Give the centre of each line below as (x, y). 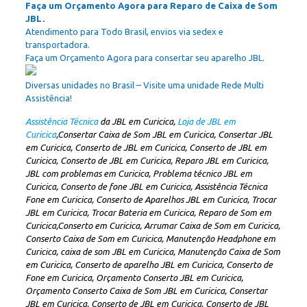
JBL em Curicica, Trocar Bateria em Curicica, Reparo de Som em (148, 212)
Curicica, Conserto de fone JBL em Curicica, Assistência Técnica (146, 186)
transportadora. (57, 45)
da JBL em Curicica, (136, 121)
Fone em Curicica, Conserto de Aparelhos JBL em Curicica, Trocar (150, 199)
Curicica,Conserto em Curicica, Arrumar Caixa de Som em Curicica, (152, 225)
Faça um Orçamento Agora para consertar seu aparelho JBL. (145, 58)
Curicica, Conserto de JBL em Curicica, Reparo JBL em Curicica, (147, 160)
